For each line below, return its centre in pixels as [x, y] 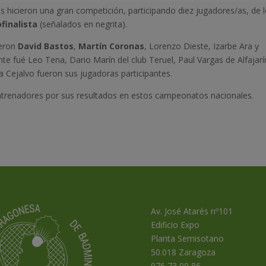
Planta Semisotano [187, 239]
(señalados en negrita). [83, 24]
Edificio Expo [175, 225]
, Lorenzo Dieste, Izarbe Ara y [202, 46]
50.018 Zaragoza [183, 252]
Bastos [59, 46]
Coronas [127, 46]
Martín [93, 46]
